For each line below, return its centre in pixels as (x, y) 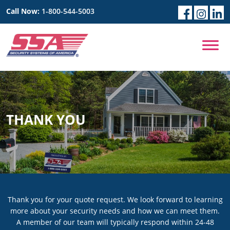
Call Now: (24, 11)
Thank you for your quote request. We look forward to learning (115, 199)
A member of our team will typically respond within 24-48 (115, 222)
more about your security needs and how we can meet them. (115, 211)
